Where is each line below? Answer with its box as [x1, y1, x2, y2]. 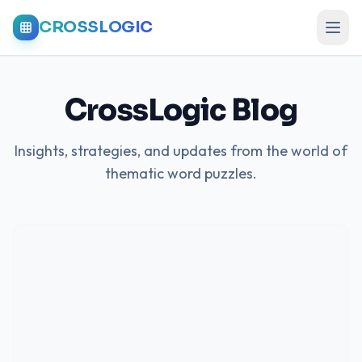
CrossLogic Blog [65, 92, 297, 128]
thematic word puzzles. [105, 164, 257, 183]
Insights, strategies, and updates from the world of [15, 141, 347, 160]
